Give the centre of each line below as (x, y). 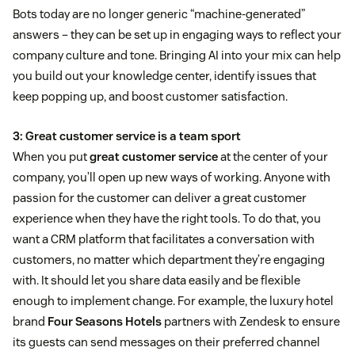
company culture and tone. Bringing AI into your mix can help (177, 55)
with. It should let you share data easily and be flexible (157, 281)
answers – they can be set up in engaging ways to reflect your (177, 35)
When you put (51, 157)
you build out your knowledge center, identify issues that (164, 76)
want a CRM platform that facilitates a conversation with (164, 239)
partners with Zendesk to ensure (252, 322)
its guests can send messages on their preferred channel (166, 342)
